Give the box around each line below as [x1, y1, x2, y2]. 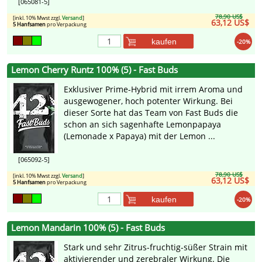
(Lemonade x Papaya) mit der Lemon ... [64, 130, 215, 142]
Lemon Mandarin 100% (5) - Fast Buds [11, 222, 165, 235]
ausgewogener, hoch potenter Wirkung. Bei [64, 95, 233, 107]
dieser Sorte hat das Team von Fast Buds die [64, 107, 238, 119]
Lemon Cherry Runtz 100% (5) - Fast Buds [11, 64, 178, 77]
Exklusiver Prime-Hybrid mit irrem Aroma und [64, 84, 243, 95]
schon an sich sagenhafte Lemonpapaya [64, 119, 221, 130]
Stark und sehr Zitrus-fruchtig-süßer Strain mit [64, 242, 247, 253]
